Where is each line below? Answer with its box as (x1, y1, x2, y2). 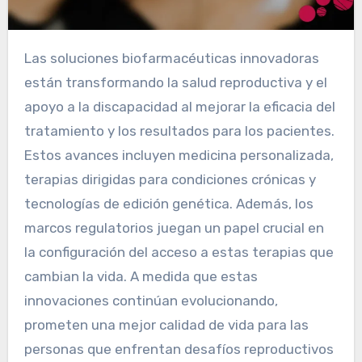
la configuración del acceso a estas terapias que (23, 243, 334, 260)
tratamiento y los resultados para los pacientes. (23, 122, 335, 139)
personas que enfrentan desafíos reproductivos (23, 340, 334, 357)
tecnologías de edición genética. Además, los (23, 195, 314, 212)
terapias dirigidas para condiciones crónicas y (23, 170, 316, 187)
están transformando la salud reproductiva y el (23, 74, 327, 90)
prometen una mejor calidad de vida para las (23, 316, 309, 333)
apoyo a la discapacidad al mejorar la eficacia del (23, 98, 335, 115)
